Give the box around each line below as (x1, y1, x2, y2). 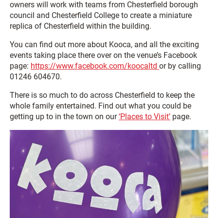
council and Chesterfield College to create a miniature (10, 11, 192, 20)
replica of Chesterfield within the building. (10, 21, 151, 31)
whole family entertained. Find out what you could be (10, 101, 191, 110)
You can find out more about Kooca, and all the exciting (10, 40, 199, 49)
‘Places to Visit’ (119, 112, 170, 121)
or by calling (159, 61, 201, 71)
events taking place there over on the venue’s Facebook (10, 51, 197, 60)
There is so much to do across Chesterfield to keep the (10, 91, 195, 100)
